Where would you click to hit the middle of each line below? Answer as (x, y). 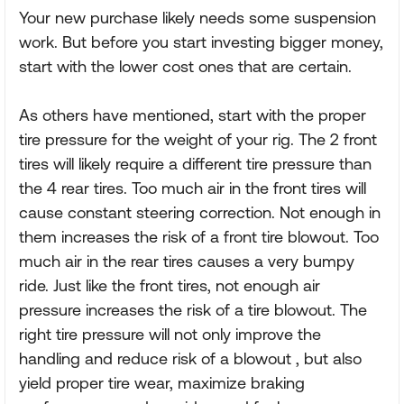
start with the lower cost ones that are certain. (185, 66)
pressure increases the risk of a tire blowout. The (193, 310)
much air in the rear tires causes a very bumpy (187, 261)
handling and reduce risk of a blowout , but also (190, 358)
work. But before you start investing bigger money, (201, 42)
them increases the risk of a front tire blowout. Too (199, 237)
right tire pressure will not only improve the (170, 334)
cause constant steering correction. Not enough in (200, 212)
